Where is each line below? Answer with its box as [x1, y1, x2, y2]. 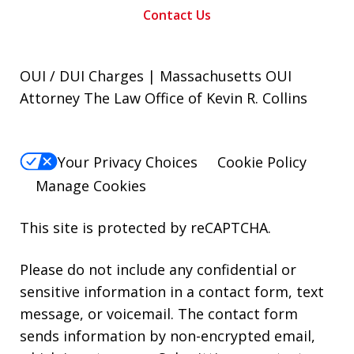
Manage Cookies [36, 175, 146, 195]
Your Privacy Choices [58, 152, 198, 171]
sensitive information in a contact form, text [20, 281, 324, 301]
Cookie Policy [217, 152, 307, 171]
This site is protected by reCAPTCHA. [20, 217, 271, 237]
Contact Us [143, 6, 211, 24]
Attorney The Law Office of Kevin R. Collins [20, 88, 307, 108]
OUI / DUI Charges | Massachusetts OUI [20, 66, 292, 86]
